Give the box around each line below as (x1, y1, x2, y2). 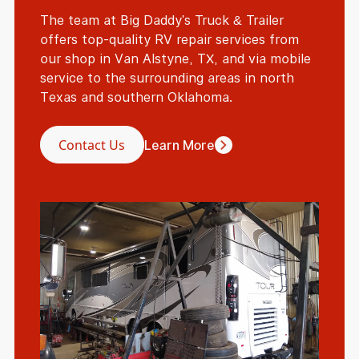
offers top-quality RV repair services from (39, 31, 299, 48)
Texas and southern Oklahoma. (39, 89, 232, 106)
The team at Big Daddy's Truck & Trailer (39, 12, 284, 29)
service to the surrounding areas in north (39, 70, 294, 87)
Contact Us (58, 135, 126, 154)
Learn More (143, 136, 215, 153)
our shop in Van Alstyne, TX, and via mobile (39, 50, 311, 67)
